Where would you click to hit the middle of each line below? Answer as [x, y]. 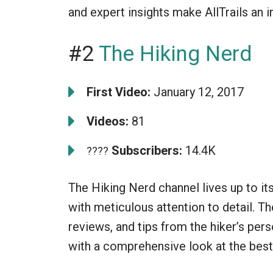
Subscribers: [145, 150]
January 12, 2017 [197, 92]
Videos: [108, 121]
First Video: [119, 92]
